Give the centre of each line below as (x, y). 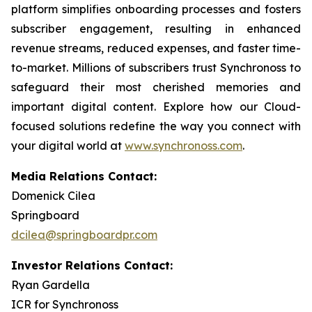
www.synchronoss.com (184, 146)
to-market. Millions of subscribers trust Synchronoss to (156, 68)
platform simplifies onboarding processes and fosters (156, 9)
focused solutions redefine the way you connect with (156, 126)
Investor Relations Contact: (92, 265)
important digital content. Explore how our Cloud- (156, 107)
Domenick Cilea (53, 196)
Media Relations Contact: (84, 176)
